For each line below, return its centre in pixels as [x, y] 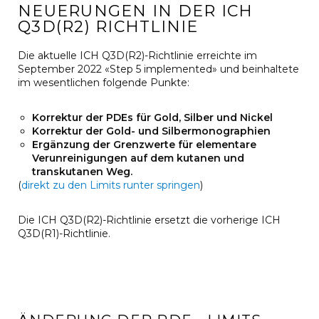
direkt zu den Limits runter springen [111, 185]
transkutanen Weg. [82, 172]
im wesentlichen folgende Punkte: [104, 83]
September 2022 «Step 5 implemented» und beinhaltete [158, 69]
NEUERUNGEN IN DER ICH [136, 11]
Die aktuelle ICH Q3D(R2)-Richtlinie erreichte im [137, 56]
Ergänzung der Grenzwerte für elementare [144, 145]
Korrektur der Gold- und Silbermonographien [151, 131]
